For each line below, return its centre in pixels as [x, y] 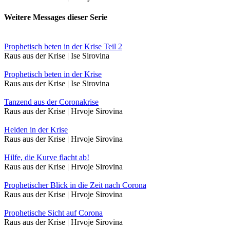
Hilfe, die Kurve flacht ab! [47, 158]
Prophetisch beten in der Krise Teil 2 [63, 47]
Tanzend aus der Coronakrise [51, 102]
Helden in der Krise [36, 130]
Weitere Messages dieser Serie [56, 17]
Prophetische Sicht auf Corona [53, 213]
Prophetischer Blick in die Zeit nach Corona [75, 185]
